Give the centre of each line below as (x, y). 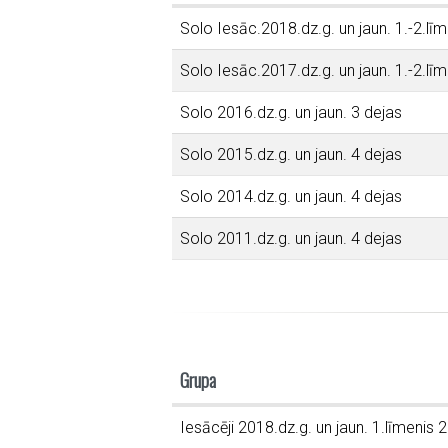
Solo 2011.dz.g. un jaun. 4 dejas (291, 238)
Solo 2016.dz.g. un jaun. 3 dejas (291, 112)
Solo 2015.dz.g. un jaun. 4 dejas (291, 154)
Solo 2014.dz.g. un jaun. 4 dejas (291, 196)
